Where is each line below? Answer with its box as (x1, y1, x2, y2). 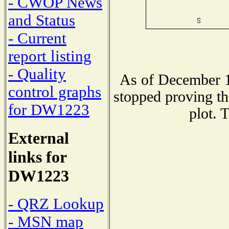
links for (8, 148, 66, 167)
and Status (8, 12, 75, 30)
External (8, 129, 69, 148)
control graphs (8, 83, 101, 101)
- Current (8, 30, 66, 48)
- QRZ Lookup (8, 195, 104, 213)
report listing (8, 48, 91, 65)
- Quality (8, 65, 66, 83)
